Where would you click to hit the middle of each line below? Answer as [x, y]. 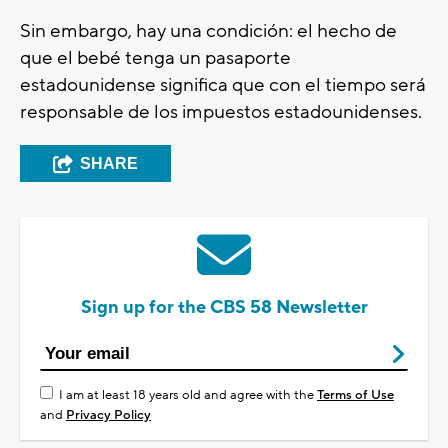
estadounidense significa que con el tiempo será [223, 85]
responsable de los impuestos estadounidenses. [221, 112]
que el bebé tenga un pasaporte [155, 58]
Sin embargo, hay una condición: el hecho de [208, 31]
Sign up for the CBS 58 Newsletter [224, 308]
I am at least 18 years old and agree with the [188, 395]
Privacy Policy [108, 415]
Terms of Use [355, 395]
